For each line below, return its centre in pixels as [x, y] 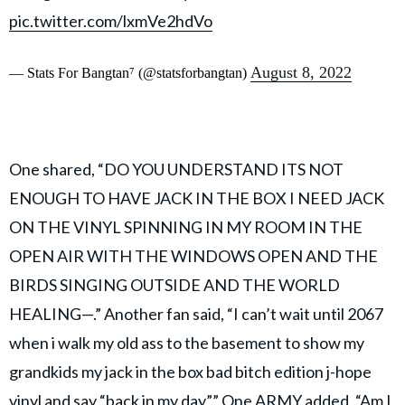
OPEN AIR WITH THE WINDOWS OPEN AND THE [193, 255]
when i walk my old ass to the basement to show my [187, 342]
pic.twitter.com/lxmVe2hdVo [111, 20]
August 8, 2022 [301, 72]
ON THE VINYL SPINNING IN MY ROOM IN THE [186, 226]
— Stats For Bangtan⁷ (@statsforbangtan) [130, 72]
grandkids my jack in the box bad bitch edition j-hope [190, 371]
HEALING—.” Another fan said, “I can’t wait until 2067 [196, 313]
